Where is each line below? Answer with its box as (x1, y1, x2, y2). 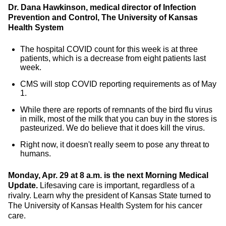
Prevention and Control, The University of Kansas (8, 13, 198, 22)
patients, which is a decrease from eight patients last (20, 54, 206, 63)
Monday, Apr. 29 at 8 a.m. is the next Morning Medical (8, 171, 208, 180)
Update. (8, 181, 40, 190)
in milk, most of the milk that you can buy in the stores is (20, 115, 217, 123)
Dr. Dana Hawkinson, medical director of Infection (8, 3, 196, 12)
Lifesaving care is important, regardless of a (40, 181, 195, 190)
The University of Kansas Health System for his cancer (8, 201, 202, 210)
